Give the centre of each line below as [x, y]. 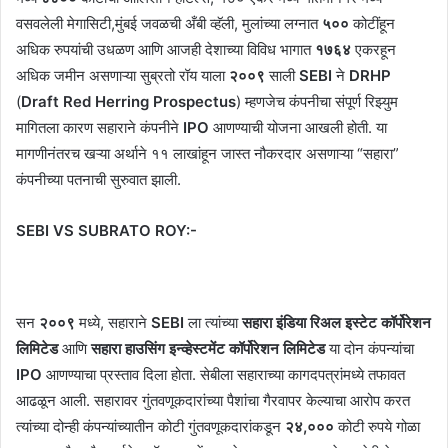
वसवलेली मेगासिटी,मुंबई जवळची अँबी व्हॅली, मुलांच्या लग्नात [169, 23]
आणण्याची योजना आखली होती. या [300, 127]
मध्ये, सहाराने [115, 322]
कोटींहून [374, 23]
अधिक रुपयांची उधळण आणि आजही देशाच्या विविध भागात [165, 49]
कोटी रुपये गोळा [379, 426]
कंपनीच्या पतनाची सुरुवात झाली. [98, 179]
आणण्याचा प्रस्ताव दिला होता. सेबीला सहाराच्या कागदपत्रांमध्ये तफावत [225, 374]
